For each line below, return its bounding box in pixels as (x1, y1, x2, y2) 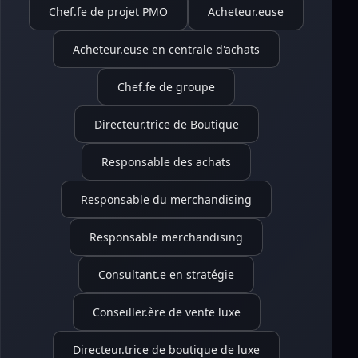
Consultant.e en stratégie (98, 267, 234, 282)
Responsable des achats (101, 154, 231, 169)
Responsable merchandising (89, 229, 243, 245)
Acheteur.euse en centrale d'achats (73, 42, 260, 57)
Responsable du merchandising (81, 192, 252, 207)
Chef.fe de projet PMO (49, 4, 168, 19)
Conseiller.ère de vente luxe (92, 304, 241, 320)
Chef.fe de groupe (117, 79, 215, 94)
